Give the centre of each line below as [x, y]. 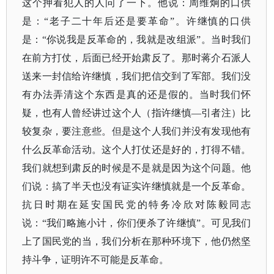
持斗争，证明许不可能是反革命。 [95, 260]
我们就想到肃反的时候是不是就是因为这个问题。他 [137, 168]
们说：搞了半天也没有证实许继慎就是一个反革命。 [137, 186]
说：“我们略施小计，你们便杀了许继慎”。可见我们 [137, 223]
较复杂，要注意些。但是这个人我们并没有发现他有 [137, 131]
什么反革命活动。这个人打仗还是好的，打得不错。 [137, 150]
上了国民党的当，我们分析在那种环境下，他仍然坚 [137, 241]
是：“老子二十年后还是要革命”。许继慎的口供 [137, 21]
